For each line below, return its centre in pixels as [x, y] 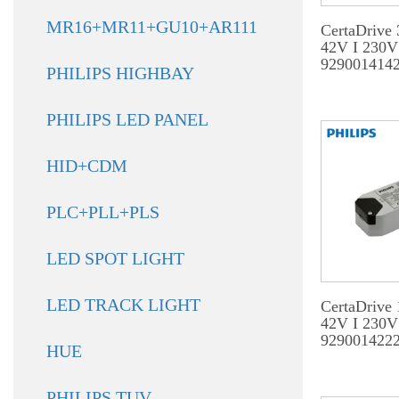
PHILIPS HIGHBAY [120, 73]
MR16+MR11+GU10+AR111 [152, 27]
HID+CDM [87, 166]
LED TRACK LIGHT [123, 305]
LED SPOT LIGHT [115, 258]
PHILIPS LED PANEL [127, 119]
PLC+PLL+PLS [103, 212]
